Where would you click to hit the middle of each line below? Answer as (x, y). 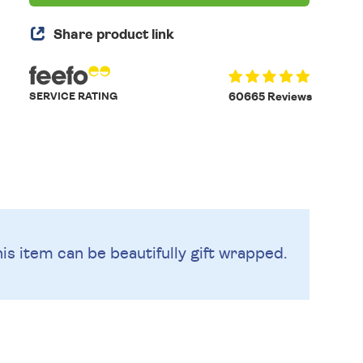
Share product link (114, 34)
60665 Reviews (270, 97)
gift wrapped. (238, 254)
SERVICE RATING (74, 97)
